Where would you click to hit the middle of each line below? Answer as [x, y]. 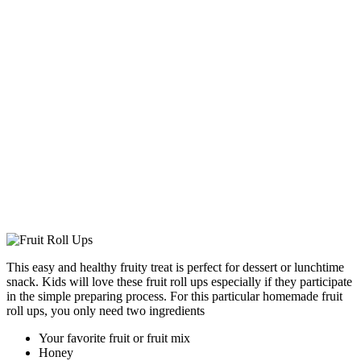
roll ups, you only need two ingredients [106, 311]
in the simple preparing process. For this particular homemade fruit [174, 297]
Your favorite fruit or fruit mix [114, 338]
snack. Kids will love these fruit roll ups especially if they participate [179, 282]
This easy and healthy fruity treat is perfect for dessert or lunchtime [175, 268]
